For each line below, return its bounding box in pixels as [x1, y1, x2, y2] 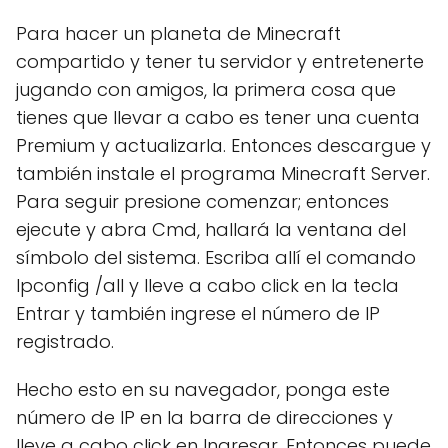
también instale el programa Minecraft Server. [16, 160, 430, 186]
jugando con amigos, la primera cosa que [16, 76, 396, 102]
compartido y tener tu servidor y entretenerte [16, 48, 424, 74]
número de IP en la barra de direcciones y [16, 404, 393, 430]
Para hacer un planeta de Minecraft [16, 20, 341, 46]
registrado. [16, 328, 114, 354]
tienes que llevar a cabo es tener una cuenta [16, 104, 420, 130]
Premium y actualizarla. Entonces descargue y [16, 132, 431, 158]
